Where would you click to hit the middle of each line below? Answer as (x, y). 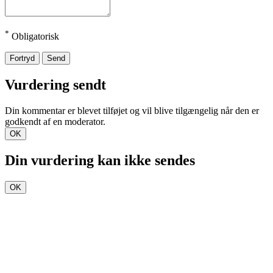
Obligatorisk (34, 37)
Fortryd (22, 58)
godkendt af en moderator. (55, 122)
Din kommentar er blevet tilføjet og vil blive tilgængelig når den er (132, 111)
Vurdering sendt (55, 85)
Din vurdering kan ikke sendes (100, 160)
